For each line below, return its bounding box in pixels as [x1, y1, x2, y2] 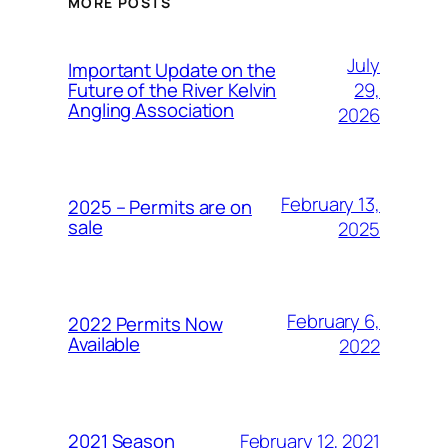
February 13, [281, 191, 380, 218]
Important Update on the [68, 57, 276, 84]
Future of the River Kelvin [68, 77, 277, 104]
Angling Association [68, 97, 235, 124]
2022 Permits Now [68, 311, 223, 338]
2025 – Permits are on [68, 194, 252, 221]
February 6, [287, 308, 380, 335]
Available [68, 331, 141, 358]
